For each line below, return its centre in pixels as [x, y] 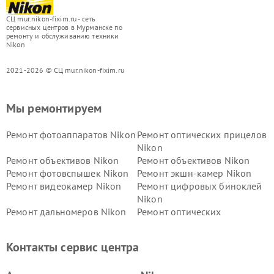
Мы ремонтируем [54, 108]
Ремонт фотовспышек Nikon [68, 173]
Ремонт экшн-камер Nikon [194, 173]
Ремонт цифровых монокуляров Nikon [91, 237]
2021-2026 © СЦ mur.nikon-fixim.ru [65, 70]
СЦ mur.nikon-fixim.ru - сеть [51, 19]
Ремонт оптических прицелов [202, 135]
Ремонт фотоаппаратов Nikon [71, 135]
